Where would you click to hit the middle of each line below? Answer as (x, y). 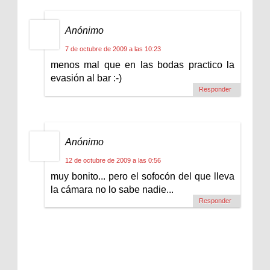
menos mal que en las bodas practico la (143, 64)
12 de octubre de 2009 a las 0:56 (113, 160)
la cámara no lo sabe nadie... (112, 189)
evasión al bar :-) (86, 78)
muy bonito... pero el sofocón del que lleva (143, 176)
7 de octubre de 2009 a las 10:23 (113, 49)
